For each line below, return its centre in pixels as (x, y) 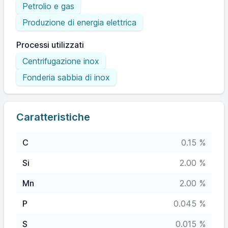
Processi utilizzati (50, 45)
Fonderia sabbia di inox (66, 77)
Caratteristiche (53, 117)
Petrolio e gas (48, 6)
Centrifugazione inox (61, 61)
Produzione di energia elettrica (79, 22)
